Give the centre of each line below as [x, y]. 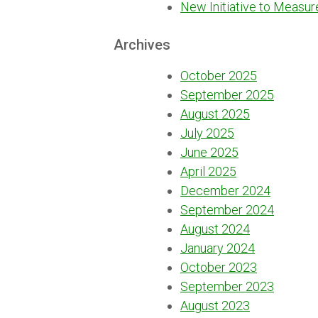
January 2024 [218, 248]
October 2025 [219, 75]
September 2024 [227, 209]
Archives [142, 45]
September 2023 [227, 286]
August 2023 [215, 305]
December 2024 [225, 190]
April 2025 [208, 171]
